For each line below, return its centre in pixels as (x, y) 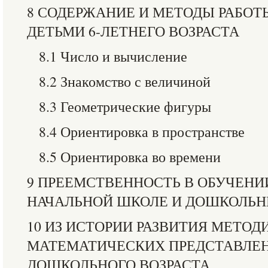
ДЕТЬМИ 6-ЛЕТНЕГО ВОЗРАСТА (133, 31)
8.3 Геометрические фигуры (125, 106)
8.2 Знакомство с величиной (125, 81)
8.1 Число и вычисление (113, 56)
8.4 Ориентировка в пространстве (142, 132)
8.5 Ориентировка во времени (130, 157)
